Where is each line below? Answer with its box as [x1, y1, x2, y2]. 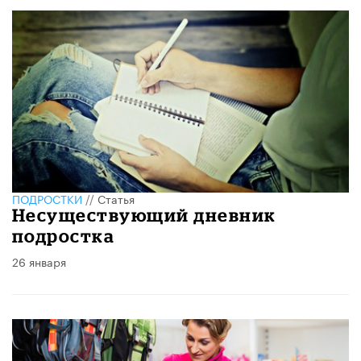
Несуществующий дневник [12, 204, 276, 225]
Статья [98, 189, 135, 207]
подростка [12, 225, 115, 246]
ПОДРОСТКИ [12, 189, 82, 207]
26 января [12, 251, 66, 270]
